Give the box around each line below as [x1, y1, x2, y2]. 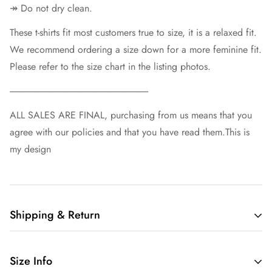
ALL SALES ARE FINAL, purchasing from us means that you [10, 108, 252, 122]
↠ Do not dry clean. [10, 1, 92, 15]
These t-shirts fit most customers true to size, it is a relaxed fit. [10, 25, 257, 39]
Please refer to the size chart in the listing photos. [10, 59, 211, 73]
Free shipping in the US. [10, 239, 108, 253]
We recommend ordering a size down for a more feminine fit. [10, 42, 262, 56]
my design [10, 142, 51, 156]
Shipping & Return [10, 207, 100, 223]
